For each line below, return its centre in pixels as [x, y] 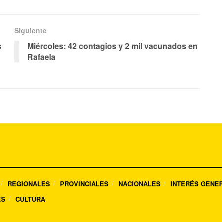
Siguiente [30, 30]
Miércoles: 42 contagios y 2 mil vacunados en [112, 46]
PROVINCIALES [84, 184]
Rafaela [41, 57]
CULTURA [30, 199]
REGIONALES [29, 184]
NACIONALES [139, 184]
